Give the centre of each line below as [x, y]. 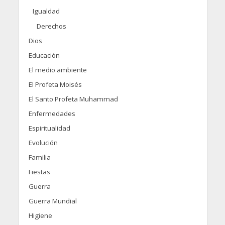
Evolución [43, 142]
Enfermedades [52, 113]
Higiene [40, 215]
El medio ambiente [58, 70]
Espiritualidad [49, 128]
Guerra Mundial [52, 201]
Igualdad [46, 11]
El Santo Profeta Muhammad [73, 99]
